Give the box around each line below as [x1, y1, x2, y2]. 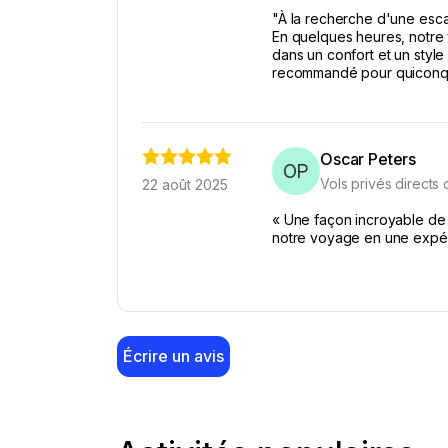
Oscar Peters [320, 149, 417, 169]
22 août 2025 [142, 176, 228, 193]
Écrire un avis [123, 346, 224, 366]
